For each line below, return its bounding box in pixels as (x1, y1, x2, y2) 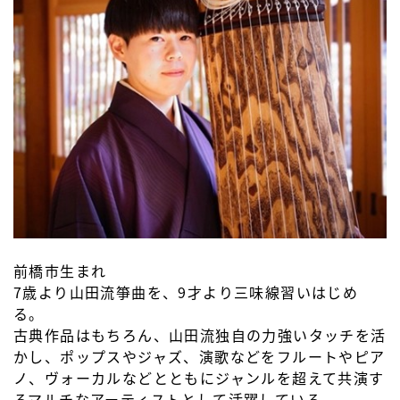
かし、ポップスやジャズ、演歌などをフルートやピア (13, 346, 386, 368)
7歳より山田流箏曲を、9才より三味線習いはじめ (13, 281, 359, 304)
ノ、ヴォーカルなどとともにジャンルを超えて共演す (13, 367, 385, 389)
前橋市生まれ (13, 260, 107, 282)
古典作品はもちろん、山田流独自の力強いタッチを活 (13, 324, 387, 346)
